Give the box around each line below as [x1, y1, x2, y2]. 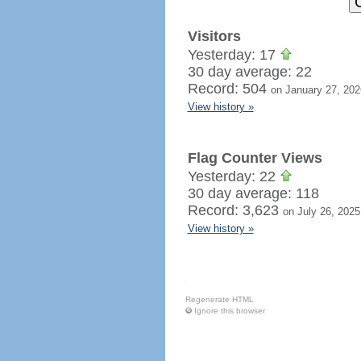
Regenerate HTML [185, 295, 254, 304]
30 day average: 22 [187, 64, 312, 80]
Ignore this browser [193, 306, 265, 315]
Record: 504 [187, 81, 271, 97]
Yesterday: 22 [187, 168, 280, 185]
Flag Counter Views [187, 150, 322, 166]
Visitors [187, 28, 241, 44]
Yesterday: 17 [187, 47, 280, 63]
